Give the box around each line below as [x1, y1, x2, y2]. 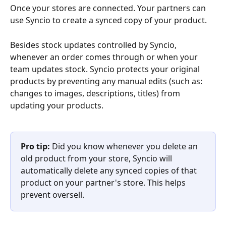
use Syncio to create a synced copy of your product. [10, 15, 209, 26]
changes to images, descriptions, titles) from [10, 87, 182, 99]
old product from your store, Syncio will [21, 153, 174, 164]
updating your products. [10, 99, 103, 111]
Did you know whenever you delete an [52, 141, 200, 152]
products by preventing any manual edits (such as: [10, 75, 204, 87]
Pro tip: [21, 141, 52, 152]
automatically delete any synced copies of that [21, 165, 199, 177]
